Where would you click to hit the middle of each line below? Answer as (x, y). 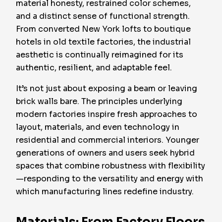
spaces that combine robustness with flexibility (111, 166)
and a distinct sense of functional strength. (103, 16)
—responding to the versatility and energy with (110, 179)
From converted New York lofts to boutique (103, 29)
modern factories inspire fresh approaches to (107, 114)
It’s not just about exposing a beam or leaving (107, 88)
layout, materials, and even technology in (98, 127)
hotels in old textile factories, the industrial (103, 42)
